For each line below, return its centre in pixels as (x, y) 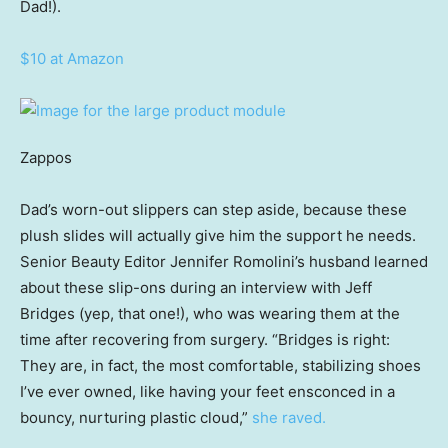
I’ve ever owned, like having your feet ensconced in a (207, 392)
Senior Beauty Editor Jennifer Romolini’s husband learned (224, 262)
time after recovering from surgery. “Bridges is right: (205, 340)
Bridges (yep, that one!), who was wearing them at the (210, 314)
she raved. (289, 418)
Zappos (46, 158)
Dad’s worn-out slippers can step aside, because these (213, 210)
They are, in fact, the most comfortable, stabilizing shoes (220, 366)
